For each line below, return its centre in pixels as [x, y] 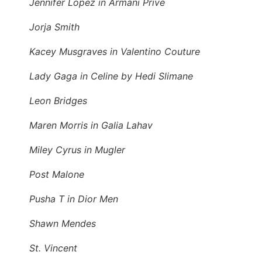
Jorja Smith [54, 27]
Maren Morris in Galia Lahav [91, 125]
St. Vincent [53, 248]
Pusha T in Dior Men [74, 199]
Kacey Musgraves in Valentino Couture [115, 51]
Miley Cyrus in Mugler [77, 149]
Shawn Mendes [63, 223]
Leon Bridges [58, 100]
